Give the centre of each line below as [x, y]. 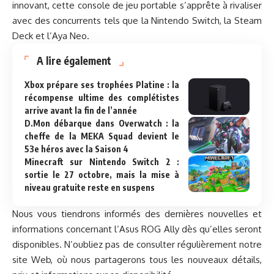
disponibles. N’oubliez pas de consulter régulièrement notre [137, 245]
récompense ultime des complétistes [102, 98]
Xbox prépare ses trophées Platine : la [102, 85]
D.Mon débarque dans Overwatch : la [102, 124]
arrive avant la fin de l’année [81, 111]
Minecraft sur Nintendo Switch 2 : [102, 162]
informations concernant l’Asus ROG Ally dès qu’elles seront [137, 229]
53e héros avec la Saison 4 [76, 149]
